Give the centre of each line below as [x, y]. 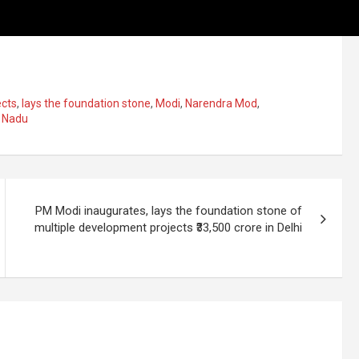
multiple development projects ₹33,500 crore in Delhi [169, 228]
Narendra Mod [221, 103]
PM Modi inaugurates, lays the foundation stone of [169, 211]
